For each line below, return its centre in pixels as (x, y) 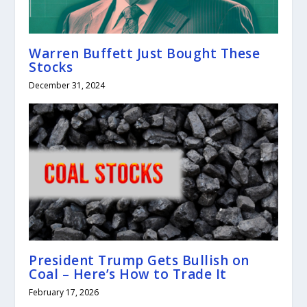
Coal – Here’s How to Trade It (128, 274)
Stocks (51, 67)
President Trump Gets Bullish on (139, 261)
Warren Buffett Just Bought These (145, 54)
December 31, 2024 (67, 86)
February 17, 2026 (64, 293)
